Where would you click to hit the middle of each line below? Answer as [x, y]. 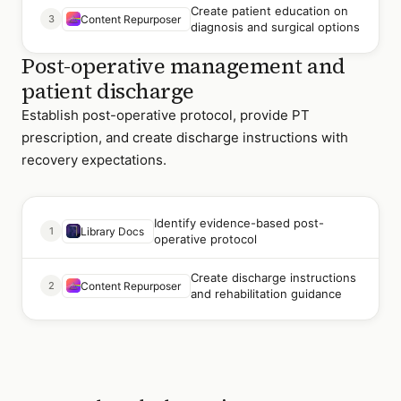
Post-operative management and [183, 66]
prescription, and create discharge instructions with [185, 137]
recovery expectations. [94, 160]
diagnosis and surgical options [275, 27]
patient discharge [108, 91]
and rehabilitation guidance [266, 294]
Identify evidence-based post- [239, 223]
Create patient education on [269, 11]
